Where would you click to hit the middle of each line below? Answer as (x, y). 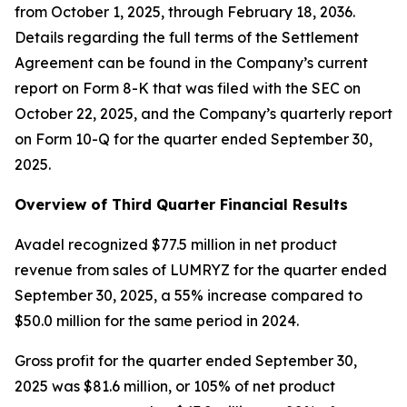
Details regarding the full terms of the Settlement (187, 37)
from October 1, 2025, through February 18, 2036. (185, 12)
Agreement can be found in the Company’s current (191, 63)
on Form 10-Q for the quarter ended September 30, (194, 139)
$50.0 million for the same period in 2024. (157, 321)
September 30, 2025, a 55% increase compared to (189, 295)
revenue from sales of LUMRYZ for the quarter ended (201, 270)
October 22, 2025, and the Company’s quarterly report (203, 114)
